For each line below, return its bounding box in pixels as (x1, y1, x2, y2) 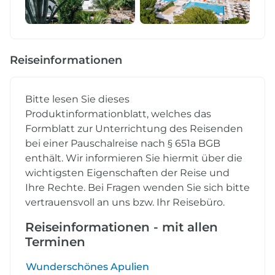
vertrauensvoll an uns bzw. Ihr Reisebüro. (25, 196, 225, 208)
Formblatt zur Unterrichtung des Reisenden (25, 122, 243, 134)
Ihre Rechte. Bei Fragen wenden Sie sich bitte (25, 181, 250, 193)
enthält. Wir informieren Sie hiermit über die (25, 152, 242, 164)
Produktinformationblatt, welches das (25, 107, 211, 120)
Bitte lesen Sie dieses (25, 93, 130, 105)
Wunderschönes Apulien (26, 260, 149, 273)
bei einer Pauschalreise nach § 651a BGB (25, 137, 220, 149)
